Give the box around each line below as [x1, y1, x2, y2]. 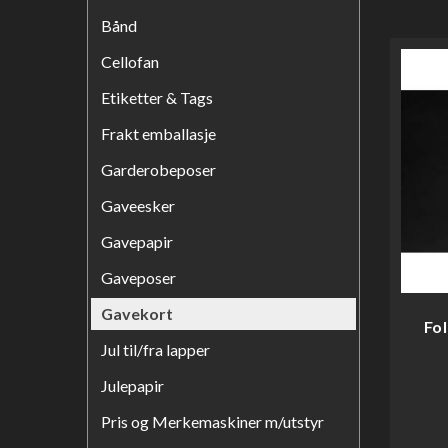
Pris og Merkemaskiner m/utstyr [101, 412, 324, 431]
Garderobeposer [101, 160, 216, 179]
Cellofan [101, 52, 159, 71]
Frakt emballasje [101, 124, 216, 143]
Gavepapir [101, 232, 173, 251]
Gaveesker [101, 196, 175, 215]
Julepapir [101, 376, 164, 395]
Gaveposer [101, 268, 176, 287]
